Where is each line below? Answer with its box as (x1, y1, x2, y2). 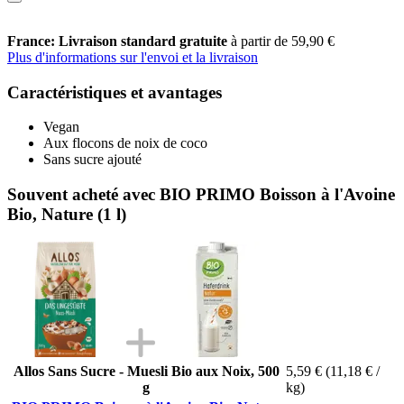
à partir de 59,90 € (231, 32, 335, 49)
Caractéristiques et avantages (7, 82, 222, 102)
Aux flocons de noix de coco (43, 135, 207, 151)
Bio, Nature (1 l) (7, 204, 126, 224)
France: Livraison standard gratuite (7, 32, 231, 49)
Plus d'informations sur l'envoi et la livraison (7, 49, 258, 65)
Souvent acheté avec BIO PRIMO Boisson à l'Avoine (7, 184, 395, 204)
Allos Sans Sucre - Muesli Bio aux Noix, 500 (13, 363, 280, 379)
